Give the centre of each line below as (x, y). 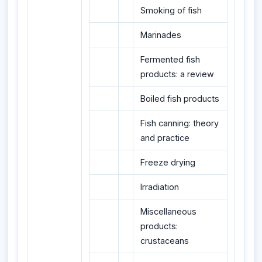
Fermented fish (170, 59)
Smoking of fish (171, 10)
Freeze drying (168, 162)
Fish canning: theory (180, 123)
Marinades (161, 35)
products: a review (177, 74)
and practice (165, 137)
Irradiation (160, 187)
